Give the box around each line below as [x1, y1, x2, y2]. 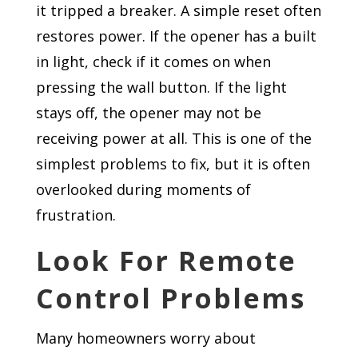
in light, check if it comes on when [35, 52, 271, 71]
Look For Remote [35, 242, 296, 279]
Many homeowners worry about [35, 328, 256, 348]
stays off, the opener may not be [35, 103, 261, 122]
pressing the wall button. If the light [35, 78, 287, 97]
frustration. [35, 205, 116, 225]
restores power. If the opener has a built [35, 26, 316, 46]
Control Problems [35, 280, 305, 316]
